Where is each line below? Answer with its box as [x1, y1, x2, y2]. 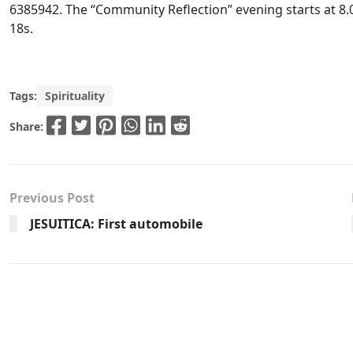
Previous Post [9, 189, 95, 207]
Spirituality [45, 87, 105, 103]
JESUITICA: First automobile [30, 215, 203, 233]
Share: [9, 118, 46, 134]
